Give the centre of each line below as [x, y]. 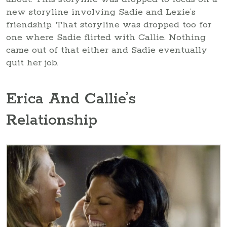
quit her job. [32, 63]
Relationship [52, 121]
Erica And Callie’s [71, 99]
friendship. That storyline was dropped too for [109, 25]
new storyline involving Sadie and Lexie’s [101, 12]
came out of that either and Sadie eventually [107, 50]
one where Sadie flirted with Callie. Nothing [106, 37]
